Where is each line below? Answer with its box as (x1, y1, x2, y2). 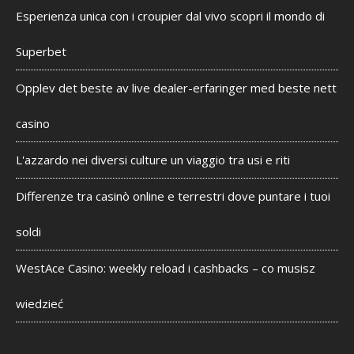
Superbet (16, 43, 66, 59)
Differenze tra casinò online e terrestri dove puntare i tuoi (16, 188, 330, 204)
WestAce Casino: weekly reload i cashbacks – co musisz (16, 260, 315, 276)
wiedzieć (16, 296, 63, 311)
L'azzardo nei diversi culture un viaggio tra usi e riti (16, 152, 290, 168)
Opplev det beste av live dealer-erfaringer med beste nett (16, 80, 337, 96)
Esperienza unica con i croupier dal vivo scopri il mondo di (16, 8, 325, 24)
